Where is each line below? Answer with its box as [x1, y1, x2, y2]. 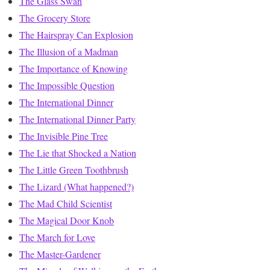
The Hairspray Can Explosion [19, 28, 133, 42]
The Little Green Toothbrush [19, 163, 128, 177]
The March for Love [19, 231, 95, 244]
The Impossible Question [19, 79, 115, 92]
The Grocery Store [19, 11, 90, 25]
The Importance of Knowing [19, 62, 128, 75]
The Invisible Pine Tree [19, 130, 108, 143]
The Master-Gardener [19, 248, 101, 261]
